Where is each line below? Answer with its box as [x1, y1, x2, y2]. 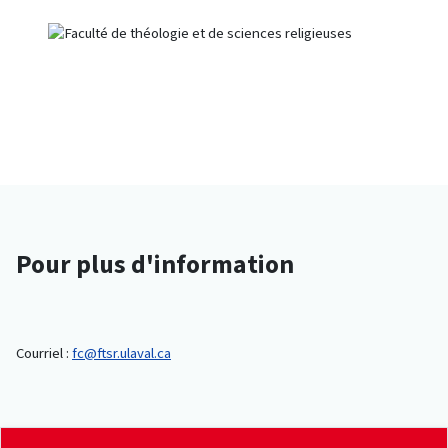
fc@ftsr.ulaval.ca [72, 343, 171, 364]
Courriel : [16, 343, 72, 364]
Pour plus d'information [16, 247, 294, 282]
